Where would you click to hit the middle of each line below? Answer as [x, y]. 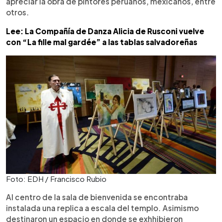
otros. [18, 12]
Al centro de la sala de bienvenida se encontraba [97, 197]
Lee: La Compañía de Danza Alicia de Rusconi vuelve [105, 31]
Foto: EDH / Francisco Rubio [56, 178]
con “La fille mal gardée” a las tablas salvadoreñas [102, 42]
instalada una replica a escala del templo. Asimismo [102, 208]
